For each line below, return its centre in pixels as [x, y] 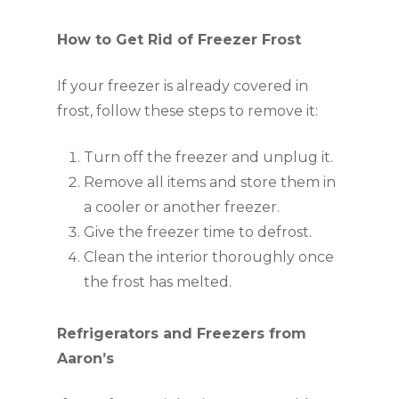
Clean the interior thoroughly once [209, 257]
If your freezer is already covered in [183, 86]
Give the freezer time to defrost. [198, 232]
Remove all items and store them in [210, 182]
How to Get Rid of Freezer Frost [179, 40]
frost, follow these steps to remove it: [187, 111]
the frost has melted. [158, 282]
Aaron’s [85, 358]
